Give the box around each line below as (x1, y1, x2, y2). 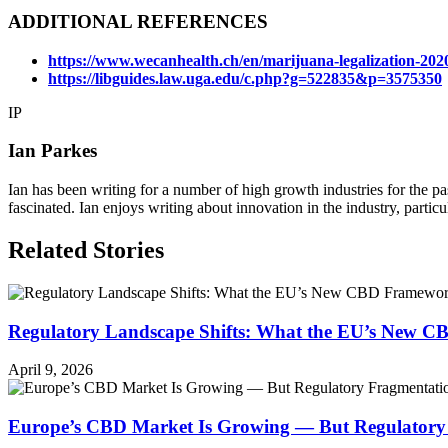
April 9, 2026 (8, 361, 93, 379)
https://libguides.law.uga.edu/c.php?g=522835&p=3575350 (48, 69, 442, 87)
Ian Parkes (8, 140, 97, 162)
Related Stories (8, 237, 164, 264)
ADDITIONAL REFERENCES (8, 10, 268, 32)
